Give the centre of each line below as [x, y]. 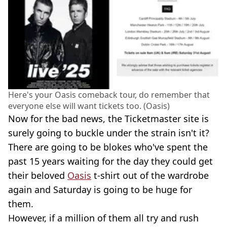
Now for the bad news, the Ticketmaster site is [108, 118]
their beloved [38, 175]
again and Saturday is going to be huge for [100, 189]
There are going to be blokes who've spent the [108, 147]
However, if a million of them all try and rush [103, 218]
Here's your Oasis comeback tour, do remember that [109, 94]
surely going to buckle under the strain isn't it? [109, 133]
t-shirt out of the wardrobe [150, 175]
